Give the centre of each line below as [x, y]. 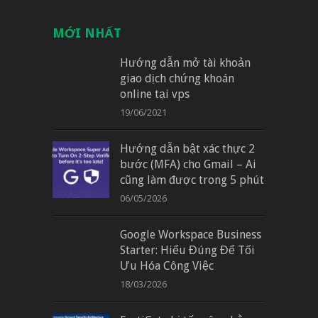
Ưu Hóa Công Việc [167, 265]
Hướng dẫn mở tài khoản [185, 62]
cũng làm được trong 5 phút [192, 180]
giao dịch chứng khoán [177, 78]
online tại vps [155, 94]
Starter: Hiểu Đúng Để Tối [187, 250]
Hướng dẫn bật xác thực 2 [187, 148]
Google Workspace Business [191, 234]
